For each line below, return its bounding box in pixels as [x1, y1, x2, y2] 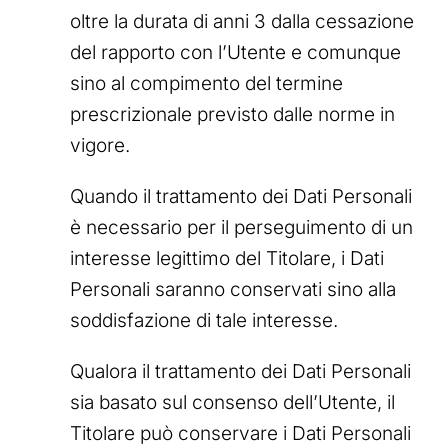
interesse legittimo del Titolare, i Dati [70, 246, 384, 270]
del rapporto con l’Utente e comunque [70, 40, 401, 64]
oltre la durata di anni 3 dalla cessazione [70, 9, 414, 33]
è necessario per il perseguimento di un [70, 215, 413, 239]
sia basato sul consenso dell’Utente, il [70, 390, 395, 414]
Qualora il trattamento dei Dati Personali [70, 359, 411, 383]
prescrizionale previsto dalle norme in [70, 102, 395, 126]
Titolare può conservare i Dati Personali [70, 421, 411, 445]
